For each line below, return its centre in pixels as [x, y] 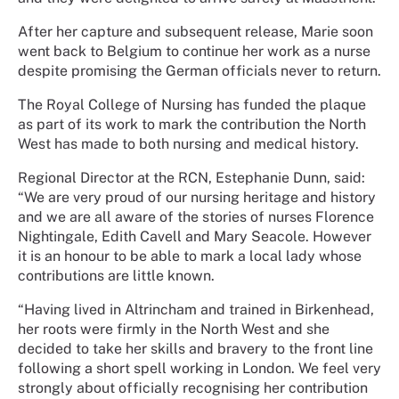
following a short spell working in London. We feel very [199, 368]
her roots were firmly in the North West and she [174, 329]
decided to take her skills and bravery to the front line [195, 349]
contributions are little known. [118, 276]
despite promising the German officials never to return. [199, 71]
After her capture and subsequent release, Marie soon [195, 32]
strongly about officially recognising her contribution [193, 388]
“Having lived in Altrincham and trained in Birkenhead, [196, 309]
